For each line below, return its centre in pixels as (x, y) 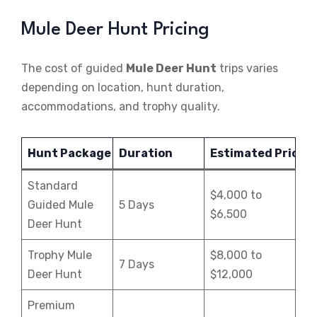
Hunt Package (69, 154)
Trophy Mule (60, 255)
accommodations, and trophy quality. (121, 107)
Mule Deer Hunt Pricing (115, 30)
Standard (53, 186)
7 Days (137, 265)
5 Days (137, 205)
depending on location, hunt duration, (123, 88)
